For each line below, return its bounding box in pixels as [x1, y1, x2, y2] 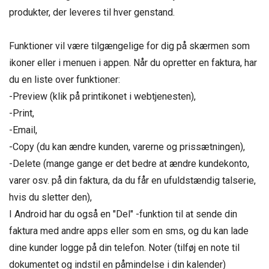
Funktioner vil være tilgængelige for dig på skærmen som [9, 40, 250, 52]
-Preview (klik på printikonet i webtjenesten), [9, 91, 196, 102]
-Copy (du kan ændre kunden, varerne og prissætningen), [9, 141, 245, 153]
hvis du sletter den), [9, 192, 92, 203]
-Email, [9, 124, 37, 136]
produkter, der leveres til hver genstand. [9, 7, 175, 18]
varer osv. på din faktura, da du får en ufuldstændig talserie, [9, 175, 256, 186]
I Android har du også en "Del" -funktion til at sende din [9, 208, 237, 220]
